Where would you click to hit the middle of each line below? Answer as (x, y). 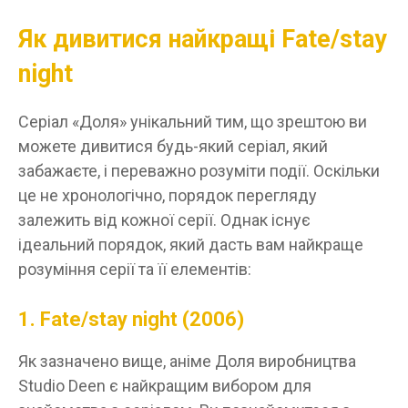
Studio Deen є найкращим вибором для (165, 385)
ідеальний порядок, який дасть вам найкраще (191, 244)
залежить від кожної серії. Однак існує (164, 219)
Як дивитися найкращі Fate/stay (203, 39)
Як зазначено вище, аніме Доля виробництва (187, 361)
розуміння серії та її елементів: (135, 269)
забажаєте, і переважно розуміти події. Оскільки (199, 170)
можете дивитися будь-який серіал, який (173, 146)
